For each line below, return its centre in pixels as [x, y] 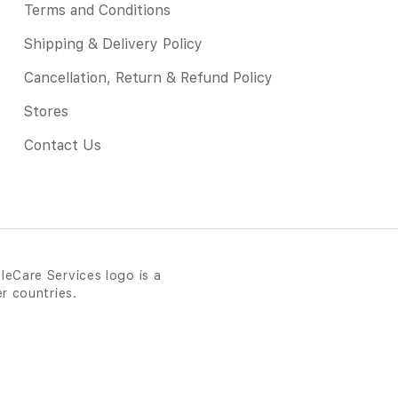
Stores [46, 111]
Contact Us [62, 145]
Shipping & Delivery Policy [113, 44]
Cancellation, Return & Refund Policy [148, 77]
